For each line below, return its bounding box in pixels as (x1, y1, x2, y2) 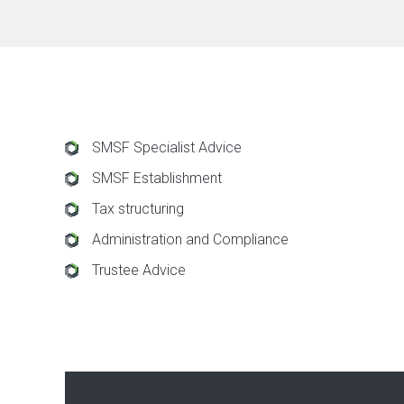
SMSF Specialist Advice (92, 139, 242, 156)
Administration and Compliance (92, 231, 289, 248)
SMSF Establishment (92, 170, 222, 187)
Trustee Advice (92, 262, 186, 279)
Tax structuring (92, 200, 184, 217)
